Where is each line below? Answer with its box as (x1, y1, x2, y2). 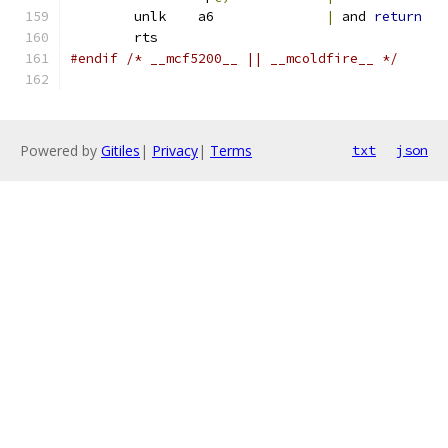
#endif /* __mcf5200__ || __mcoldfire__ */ (70, 50, 398, 67)
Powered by (20, 141, 101, 160)
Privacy (152, 141, 198, 160)
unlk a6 (214, 8, 326, 25)
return (374, 8, 422, 25)
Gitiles (101, 141, 140, 160)
